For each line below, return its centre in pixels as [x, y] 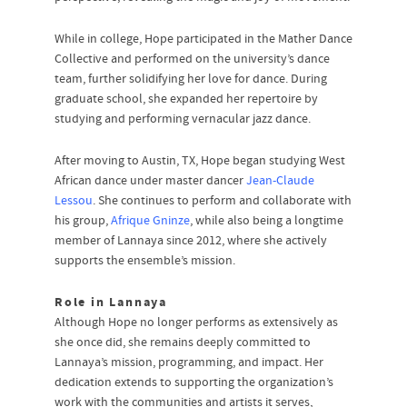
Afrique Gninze [150, 221]
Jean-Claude [280, 181]
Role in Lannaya [111, 303]
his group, [83, 221]
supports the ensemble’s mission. [145, 261]
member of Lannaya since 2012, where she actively [191, 241]
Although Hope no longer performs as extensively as [196, 323]
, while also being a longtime [267, 221]
